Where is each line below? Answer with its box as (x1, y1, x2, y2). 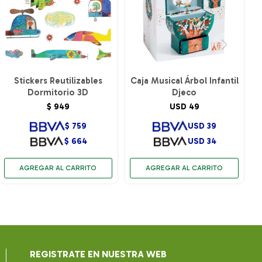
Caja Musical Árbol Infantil (130, 75, 239, 87)
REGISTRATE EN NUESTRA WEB (30, 248, 167, 260)
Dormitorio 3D (27, 87, 89, 98)
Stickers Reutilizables (13, 75, 102, 87)
